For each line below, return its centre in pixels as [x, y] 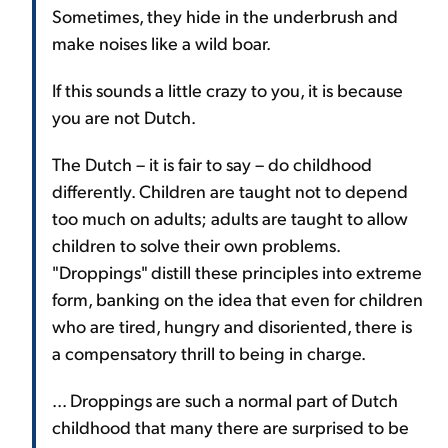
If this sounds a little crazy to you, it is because [227, 89]
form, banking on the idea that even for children [237, 298]
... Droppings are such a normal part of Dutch [225, 399]
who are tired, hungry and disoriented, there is [232, 325]
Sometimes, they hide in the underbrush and [225, 15]
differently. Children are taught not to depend [230, 190]
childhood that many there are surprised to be [230, 426]
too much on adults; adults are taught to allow [230, 217]
